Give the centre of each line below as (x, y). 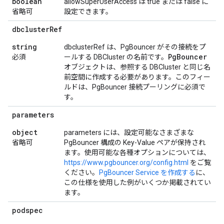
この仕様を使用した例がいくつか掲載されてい (137, 182)
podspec (27, 210)
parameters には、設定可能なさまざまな (129, 132)
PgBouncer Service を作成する (147, 172)
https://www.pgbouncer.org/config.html (126, 162)
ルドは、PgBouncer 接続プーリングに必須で (135, 87)
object (25, 132)
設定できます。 (88, 11)
